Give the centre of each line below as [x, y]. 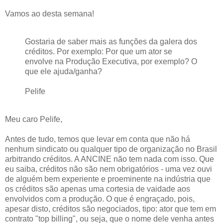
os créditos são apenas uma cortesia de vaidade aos [98, 189]
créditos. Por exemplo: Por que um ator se [99, 52]
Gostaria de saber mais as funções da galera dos [111, 42]
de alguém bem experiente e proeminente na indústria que [108, 179]
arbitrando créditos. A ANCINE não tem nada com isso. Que [110, 159]
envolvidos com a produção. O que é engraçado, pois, [100, 199]
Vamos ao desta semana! [50, 14]
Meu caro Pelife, [34, 119]
